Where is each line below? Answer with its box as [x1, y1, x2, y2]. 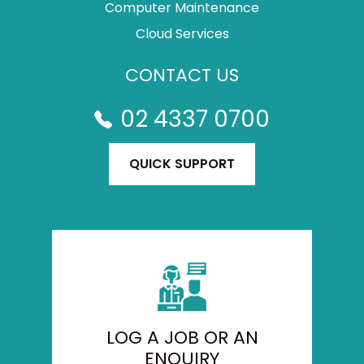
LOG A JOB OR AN [106, 325, 258, 350]
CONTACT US [125, 63, 239, 88]
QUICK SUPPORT [129, 154, 235, 173]
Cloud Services [135, 24, 229, 43]
